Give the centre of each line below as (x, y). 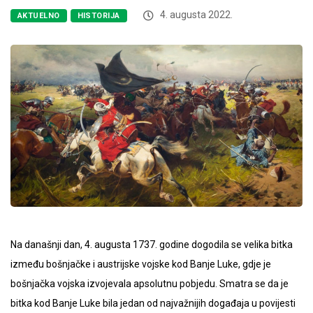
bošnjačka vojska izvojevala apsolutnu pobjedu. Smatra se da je (150, 284)
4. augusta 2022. (195, 15)
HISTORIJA (99, 16)
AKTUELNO (39, 16)
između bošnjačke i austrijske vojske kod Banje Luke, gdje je (141, 264)
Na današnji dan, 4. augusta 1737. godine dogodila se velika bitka (152, 245)
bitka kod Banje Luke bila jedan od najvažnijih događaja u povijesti (153, 304)
